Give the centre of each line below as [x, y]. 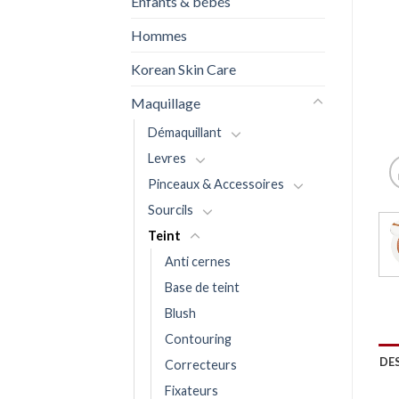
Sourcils [171, 209]
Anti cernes [198, 261]
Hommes [159, 35]
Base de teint [202, 287]
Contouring [198, 338]
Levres [167, 158]
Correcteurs [201, 364]
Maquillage [166, 102]
